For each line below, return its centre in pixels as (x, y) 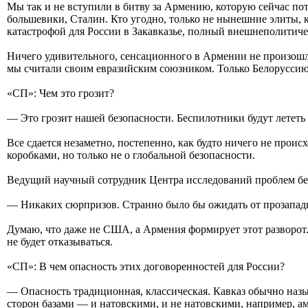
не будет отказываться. (60, 241)
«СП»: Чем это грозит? (60, 93)
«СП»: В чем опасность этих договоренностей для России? (146, 266)
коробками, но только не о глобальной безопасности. (131, 155)
